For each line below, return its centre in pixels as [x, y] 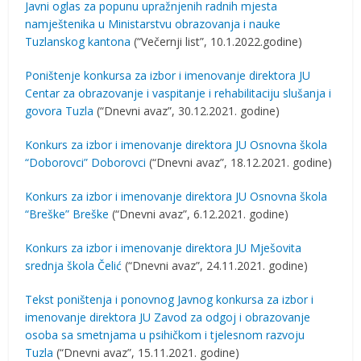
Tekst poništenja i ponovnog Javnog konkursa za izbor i [170, 299]
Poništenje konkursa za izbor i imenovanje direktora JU [168, 75]
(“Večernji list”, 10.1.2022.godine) [217, 41]
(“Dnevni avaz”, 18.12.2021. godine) [239, 162]
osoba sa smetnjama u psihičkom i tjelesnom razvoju [165, 335]
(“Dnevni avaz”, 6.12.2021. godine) [199, 214]
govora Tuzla [60, 111]
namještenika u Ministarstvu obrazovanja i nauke [153, 24]
